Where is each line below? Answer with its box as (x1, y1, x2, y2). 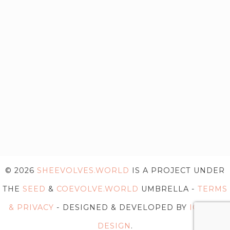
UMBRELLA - (139, 184, 198, 194)
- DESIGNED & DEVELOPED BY (53, 202, 189, 212)
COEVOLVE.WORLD (56, 184, 139, 194)
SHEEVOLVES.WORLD (37, 165, 129, 175)
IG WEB (189, 202, 222, 212)
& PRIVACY (8, 202, 54, 212)
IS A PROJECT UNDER (129, 165, 225, 175)
